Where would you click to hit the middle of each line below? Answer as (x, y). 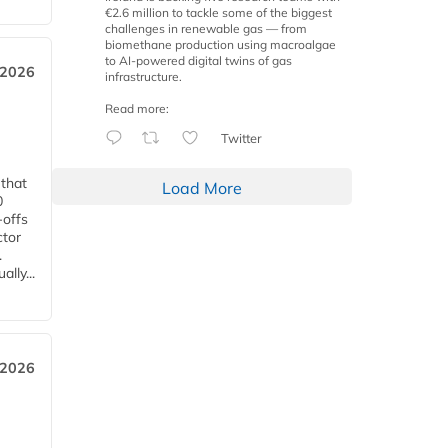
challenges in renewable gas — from (206, 29)
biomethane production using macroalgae (220, 45)
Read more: (137, 109)
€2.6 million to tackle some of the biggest (218, 13)
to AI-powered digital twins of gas (198, 61)
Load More (202, 188)
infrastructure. (143, 77)
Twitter (241, 138)
